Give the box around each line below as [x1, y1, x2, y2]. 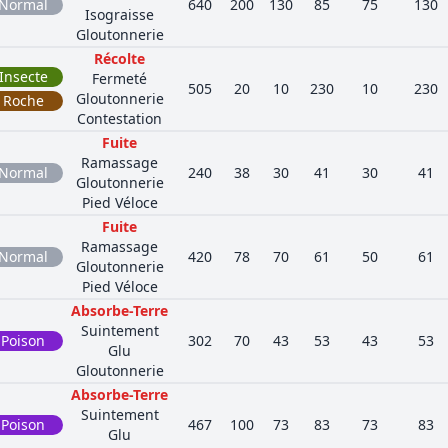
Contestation [77, 109, 162, 128]
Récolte [94, 49, 145, 68]
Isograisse [85, 5, 154, 24]
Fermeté [92, 69, 147, 88]
